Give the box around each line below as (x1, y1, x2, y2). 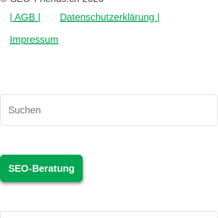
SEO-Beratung (8, 163, 74, 174)
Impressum (10, 34, 58, 45)
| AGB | (10, 11, 40, 22)
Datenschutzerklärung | (60, 11, 160, 22)
